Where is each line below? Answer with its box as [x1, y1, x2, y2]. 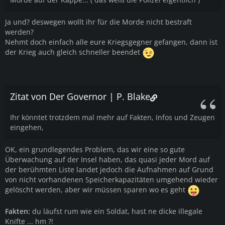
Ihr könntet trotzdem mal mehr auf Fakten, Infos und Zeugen [10, 112, 215, 122]
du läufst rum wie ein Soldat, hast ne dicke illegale [30, 206, 202, 216]
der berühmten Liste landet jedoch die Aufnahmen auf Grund [5, 164, 213, 174]
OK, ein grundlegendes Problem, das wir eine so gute [5, 144, 185, 154]
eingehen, [10, 122, 44, 132]
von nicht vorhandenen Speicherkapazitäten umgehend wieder [5, 174, 218, 184]
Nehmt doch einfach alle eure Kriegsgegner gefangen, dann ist [5, 37, 217, 47]
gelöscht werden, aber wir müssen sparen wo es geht [5, 185, 187, 194]
